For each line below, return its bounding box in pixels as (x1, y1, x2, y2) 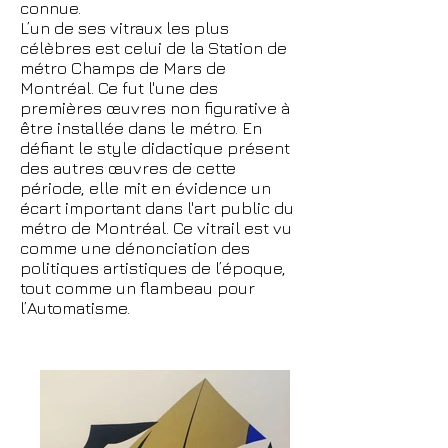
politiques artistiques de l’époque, (20, 258, 286, 278)
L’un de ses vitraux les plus (20, 18, 229, 38)
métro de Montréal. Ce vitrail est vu (20, 218, 292, 238)
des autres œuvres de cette (20, 158, 236, 178)
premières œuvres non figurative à (20, 98, 290, 118)
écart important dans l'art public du (20, 198, 294, 218)
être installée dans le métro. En (20, 118, 262, 138)
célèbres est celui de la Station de (20, 38, 287, 58)
